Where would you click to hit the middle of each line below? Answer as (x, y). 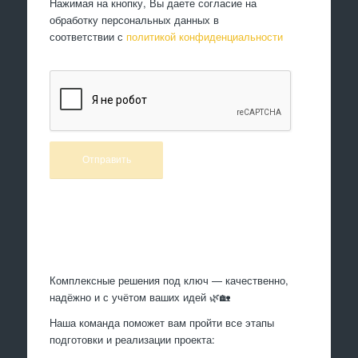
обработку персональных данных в (135, 20)
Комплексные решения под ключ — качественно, (169, 280)
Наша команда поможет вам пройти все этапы (162, 322)
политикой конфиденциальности (205, 37)
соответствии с (88, 37)
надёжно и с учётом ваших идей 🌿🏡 (140, 296)
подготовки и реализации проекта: (133, 339)
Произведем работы (179, 233)
